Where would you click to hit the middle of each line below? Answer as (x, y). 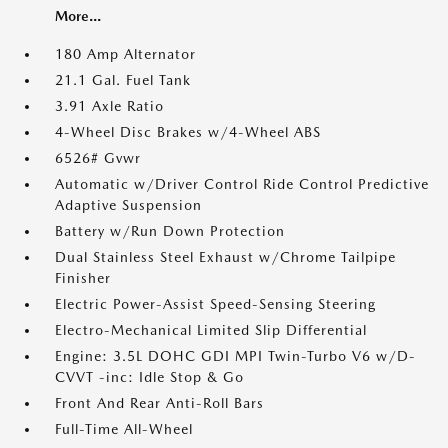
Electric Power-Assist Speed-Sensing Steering (215, 304)
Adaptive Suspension (128, 205)
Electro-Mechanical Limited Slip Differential (211, 330)
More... (78, 16)
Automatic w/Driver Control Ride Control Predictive (242, 184)
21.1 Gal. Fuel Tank (123, 80)
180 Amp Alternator (125, 54)
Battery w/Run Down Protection (170, 231)
